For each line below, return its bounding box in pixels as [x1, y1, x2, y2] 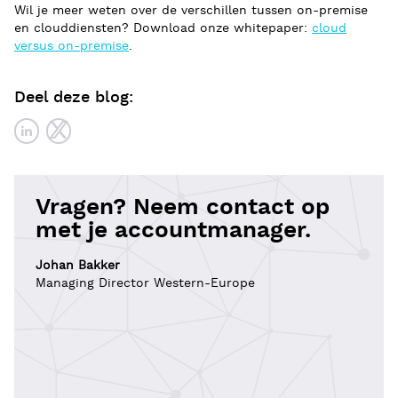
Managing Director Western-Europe [36, 275, 255, 291]
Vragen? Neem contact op [36, 192, 330, 222]
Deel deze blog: [14, 86, 133, 107]
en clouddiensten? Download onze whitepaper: [14, 20, 312, 36]
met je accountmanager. [36, 215, 311, 245]
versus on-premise [14, 37, 129, 54]
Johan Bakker [36, 257, 120, 274]
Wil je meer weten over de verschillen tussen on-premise [14, 2, 368, 19]
